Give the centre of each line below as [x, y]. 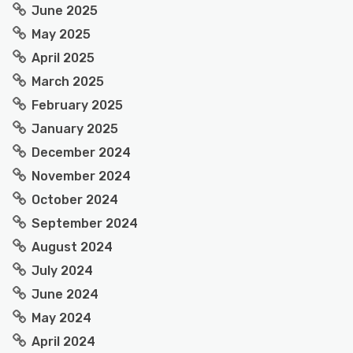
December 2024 [81, 152]
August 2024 [72, 247]
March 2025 [68, 82]
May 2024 [61, 318]
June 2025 [65, 11]
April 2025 [63, 58]
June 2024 [65, 294]
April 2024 [63, 342]
